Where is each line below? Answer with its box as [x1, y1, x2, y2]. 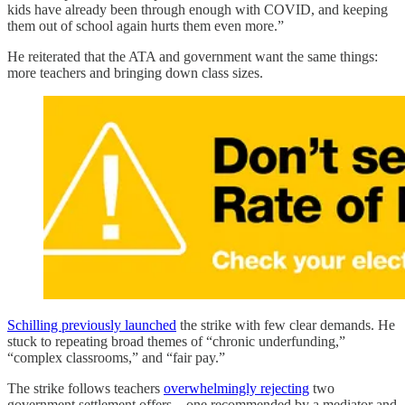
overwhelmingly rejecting [164, 380, 309, 396]
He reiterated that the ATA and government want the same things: [7, 48, 378, 64]
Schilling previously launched [7, 316, 176, 333]
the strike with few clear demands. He [176, 316, 395, 333]
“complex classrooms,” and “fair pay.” [7, 349, 225, 365]
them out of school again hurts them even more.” [7, 17, 284, 33]
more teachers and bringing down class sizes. [7, 64, 263, 80]
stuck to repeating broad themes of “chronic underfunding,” [7, 333, 345, 349]
